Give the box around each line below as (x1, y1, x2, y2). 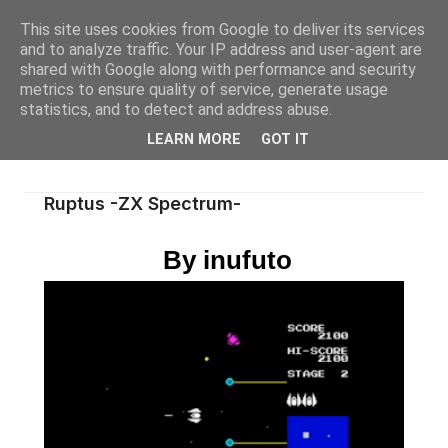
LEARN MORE (147, 131, 241, 149)
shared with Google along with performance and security (20, 60, 416, 79)
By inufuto (156, 245, 292, 275)
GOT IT (261, 131, 309, 149)
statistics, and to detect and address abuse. (20, 100, 332, 119)
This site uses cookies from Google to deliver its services (20, 20, 425, 39)
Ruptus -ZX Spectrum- (44, 193, 241, 214)
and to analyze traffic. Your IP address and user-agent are (20, 40, 422, 59)
